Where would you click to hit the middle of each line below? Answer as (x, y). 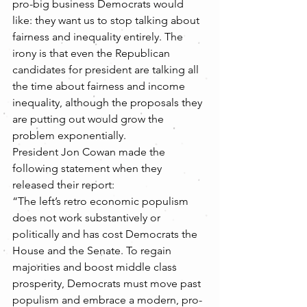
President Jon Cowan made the (90, 152)
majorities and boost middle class (96, 267)
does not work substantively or (88, 218)
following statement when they (88, 168)
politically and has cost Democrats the (106, 234)
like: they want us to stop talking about (107, 20)
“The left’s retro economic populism (102, 201)
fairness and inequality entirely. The (99, 37)
